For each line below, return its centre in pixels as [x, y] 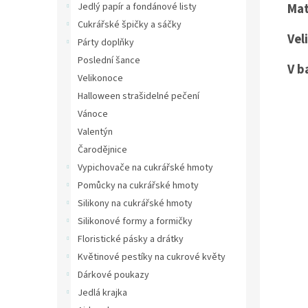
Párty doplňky [106, 43]
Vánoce [93, 114]
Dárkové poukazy [113, 275]
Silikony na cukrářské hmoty [135, 203]
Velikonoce [100, 78]
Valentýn [95, 132]
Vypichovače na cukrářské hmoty [145, 168]
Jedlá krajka [102, 293]
